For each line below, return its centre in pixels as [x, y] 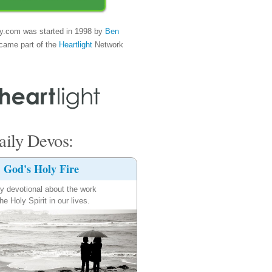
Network [108, 44]
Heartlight [76, 44]
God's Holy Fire [42, 168]
